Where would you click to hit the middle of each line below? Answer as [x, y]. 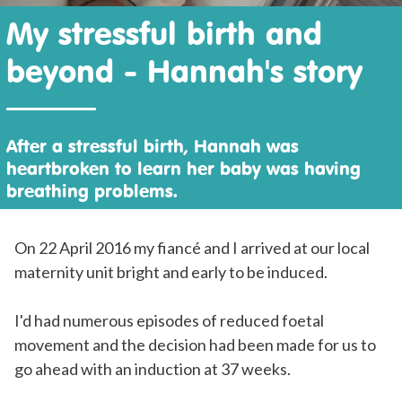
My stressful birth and [165, 32]
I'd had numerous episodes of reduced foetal [169, 321]
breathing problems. [92, 190]
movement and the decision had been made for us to [195, 345]
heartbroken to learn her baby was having [184, 168]
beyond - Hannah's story [185, 70]
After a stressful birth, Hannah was [153, 145]
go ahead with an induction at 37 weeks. [153, 369]
